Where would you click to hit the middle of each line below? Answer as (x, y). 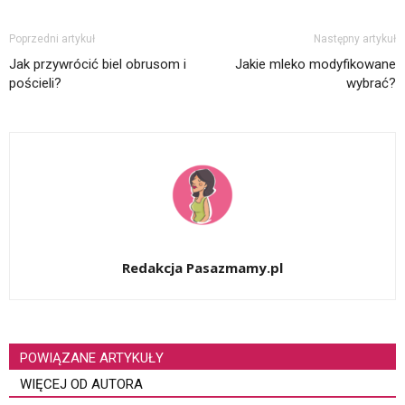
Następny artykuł (355, 39)
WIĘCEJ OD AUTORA (81, 385)
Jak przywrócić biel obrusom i (98, 65)
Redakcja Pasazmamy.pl (202, 268)
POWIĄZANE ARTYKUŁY (92, 358)
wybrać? (371, 84)
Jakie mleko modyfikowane (316, 65)
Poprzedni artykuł (52, 39)
